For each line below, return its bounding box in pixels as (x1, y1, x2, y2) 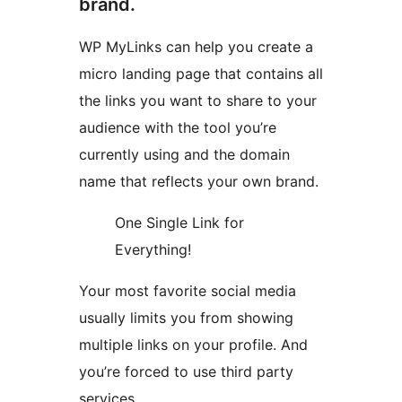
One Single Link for (115, 214, 244, 232)
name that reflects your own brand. (79, 172, 319, 191)
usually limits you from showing (79, 309, 293, 328)
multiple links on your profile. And (79, 336, 308, 354)
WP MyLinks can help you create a (79, 38, 313, 57)
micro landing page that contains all (79, 65, 323, 83)
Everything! (115, 240, 191, 259)
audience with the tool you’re (79, 118, 276, 137)
